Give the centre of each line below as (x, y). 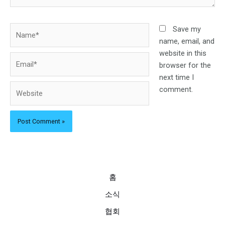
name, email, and (187, 41)
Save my (187, 29)
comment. (176, 90)
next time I (176, 78)
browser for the (185, 66)
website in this (183, 53)
